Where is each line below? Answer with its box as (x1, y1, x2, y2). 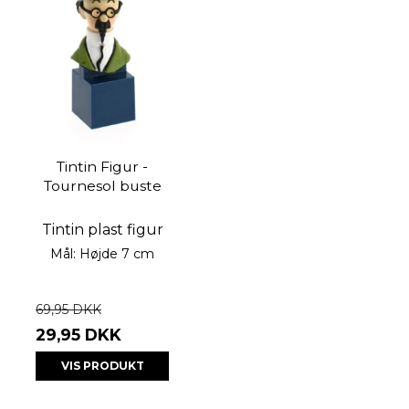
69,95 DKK (36, 301, 101, 319)
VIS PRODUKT (60, 359, 144, 373)
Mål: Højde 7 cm (50, 246, 154, 263)
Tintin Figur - (57, 158, 148, 176)
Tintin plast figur (41, 221, 163, 239)
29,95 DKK (36, 325, 121, 345)
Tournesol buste (43, 177, 162, 195)
